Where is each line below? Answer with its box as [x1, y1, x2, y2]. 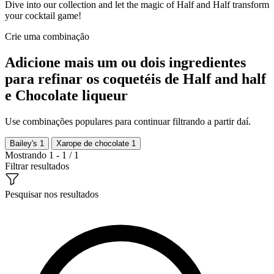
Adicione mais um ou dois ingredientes [5, 54, 246, 70]
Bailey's [10, 138, 40, 148]
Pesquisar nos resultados [5, 188, 98, 199]
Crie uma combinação [5, 31, 89, 42]
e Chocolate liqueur [5, 87, 128, 103]
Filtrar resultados [5, 160, 69, 171]
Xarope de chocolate [56, 138, 131, 148]
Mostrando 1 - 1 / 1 [5, 149, 79, 160]
